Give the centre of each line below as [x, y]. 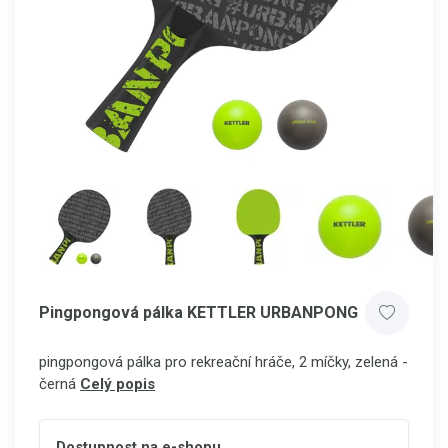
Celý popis [117, 384]
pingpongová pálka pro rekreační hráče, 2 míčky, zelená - [223, 362]
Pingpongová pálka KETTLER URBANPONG [198, 312]
